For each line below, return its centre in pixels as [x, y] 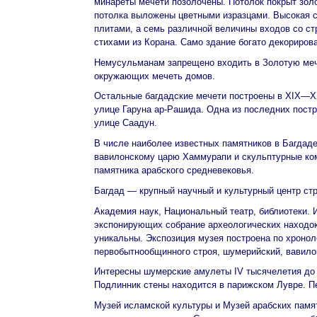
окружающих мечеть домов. [155, 76]
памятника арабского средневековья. [174, 170]
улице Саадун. [126, 123]
